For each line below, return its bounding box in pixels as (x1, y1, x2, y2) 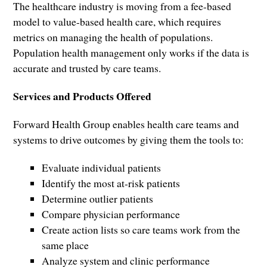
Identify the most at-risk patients (41, 176, 180, 191)
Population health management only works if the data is (13, 45, 250, 60)
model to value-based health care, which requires (13, 14, 222, 29)
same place (41, 238, 89, 253)
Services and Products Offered (13, 88, 152, 104)
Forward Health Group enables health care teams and (13, 117, 240, 132)
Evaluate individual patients (41, 160, 161, 175)
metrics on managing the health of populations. (13, 30, 213, 45)
